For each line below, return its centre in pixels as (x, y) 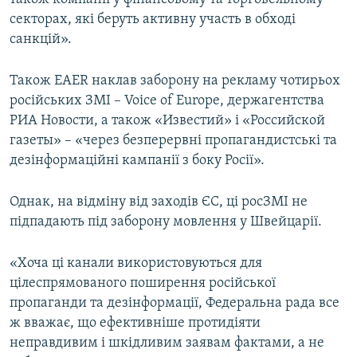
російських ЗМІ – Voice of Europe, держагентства (167, 100)
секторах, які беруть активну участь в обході (153, 19)
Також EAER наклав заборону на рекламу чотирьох (175, 80)
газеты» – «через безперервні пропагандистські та (173, 140)
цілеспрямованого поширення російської (143, 283)
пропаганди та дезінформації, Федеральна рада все (175, 303)
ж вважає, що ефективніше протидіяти (135, 323)
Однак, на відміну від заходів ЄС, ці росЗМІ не (159, 202)
